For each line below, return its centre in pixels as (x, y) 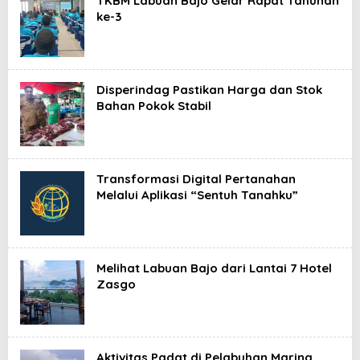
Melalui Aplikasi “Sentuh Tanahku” (197, 195)
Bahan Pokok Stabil (154, 106)
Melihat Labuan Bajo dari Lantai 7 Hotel (214, 268)
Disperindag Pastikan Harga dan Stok (209, 90)
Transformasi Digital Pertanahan (196, 179)
